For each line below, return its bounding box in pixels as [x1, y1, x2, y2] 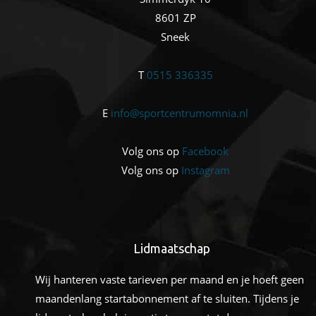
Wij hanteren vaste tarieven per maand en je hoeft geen [35, 272, 304, 286]
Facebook [182, 143, 229, 158]
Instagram [181, 162, 230, 177]
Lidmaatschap [133, 241, 211, 255]
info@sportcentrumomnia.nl [111, 105, 249, 120]
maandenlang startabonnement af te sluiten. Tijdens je [35, 291, 299, 305]
